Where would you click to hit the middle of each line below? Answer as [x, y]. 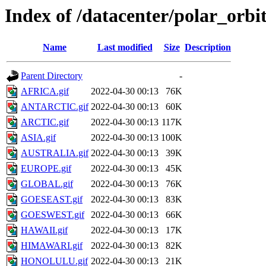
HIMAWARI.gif [52, 246]
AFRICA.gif [45, 91]
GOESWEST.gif [53, 215]
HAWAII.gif [44, 230]
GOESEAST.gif [52, 199]
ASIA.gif [38, 138]
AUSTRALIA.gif [55, 153]
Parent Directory [52, 76]
